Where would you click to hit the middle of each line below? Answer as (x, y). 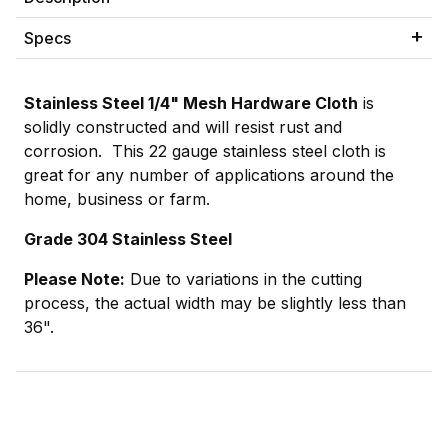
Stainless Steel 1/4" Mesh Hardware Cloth (191, 103)
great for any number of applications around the (209, 175)
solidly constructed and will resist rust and (183, 127)
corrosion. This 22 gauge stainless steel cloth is (205, 151)
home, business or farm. (117, 199)
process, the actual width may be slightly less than (215, 303)
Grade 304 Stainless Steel (128, 239)
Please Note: (74, 279)
